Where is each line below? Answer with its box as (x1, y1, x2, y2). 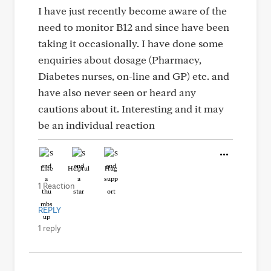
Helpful (68, 164, 90, 172)
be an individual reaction (38, 119, 155, 131)
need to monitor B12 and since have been (38, 21, 229, 33)
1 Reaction (38, 181, 74, 191)
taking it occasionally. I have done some (38, 37, 223, 50)
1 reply (38, 223, 60, 233)
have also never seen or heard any (38, 86, 196, 99)
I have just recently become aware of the (38, 4, 227, 17)
